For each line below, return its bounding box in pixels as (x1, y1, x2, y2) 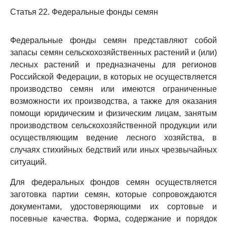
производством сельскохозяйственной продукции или (10, 121, 217, 130)
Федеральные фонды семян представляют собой (10, 36, 217, 45)
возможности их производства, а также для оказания (10, 97, 217, 105)
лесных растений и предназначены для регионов (10, 60, 217, 69)
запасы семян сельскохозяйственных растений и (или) (10, 48, 217, 57)
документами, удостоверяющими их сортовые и (10, 202, 217, 211)
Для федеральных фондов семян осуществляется (10, 178, 217, 186)
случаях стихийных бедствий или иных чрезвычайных (10, 145, 217, 154)
